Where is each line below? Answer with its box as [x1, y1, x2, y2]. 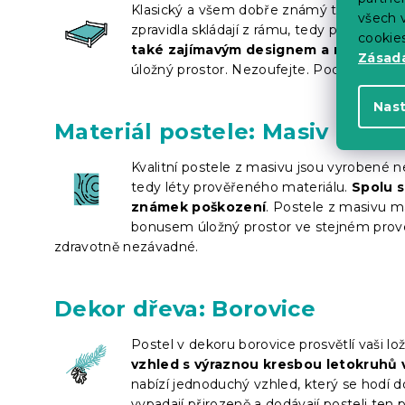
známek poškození [131, 198, 267, 215]
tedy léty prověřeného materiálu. [131, 178, 352, 195]
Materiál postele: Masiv [54, 118, 329, 145]
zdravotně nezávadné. [54, 238, 199, 255]
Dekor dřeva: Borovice [54, 295, 316, 322]
